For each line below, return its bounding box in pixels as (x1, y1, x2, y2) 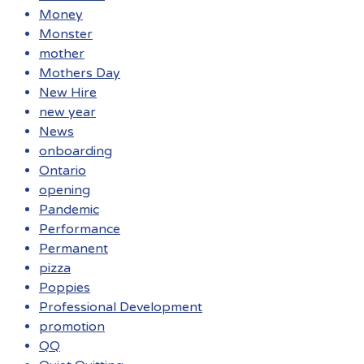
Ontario (39, 162, 86, 180)
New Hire (39, 84, 97, 102)
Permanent (39, 240, 108, 258)
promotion (39, 318, 105, 336)
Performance (39, 221, 120, 238)
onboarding (39, 143, 112, 160)
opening (39, 182, 90, 199)
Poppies (39, 279, 90, 297)
